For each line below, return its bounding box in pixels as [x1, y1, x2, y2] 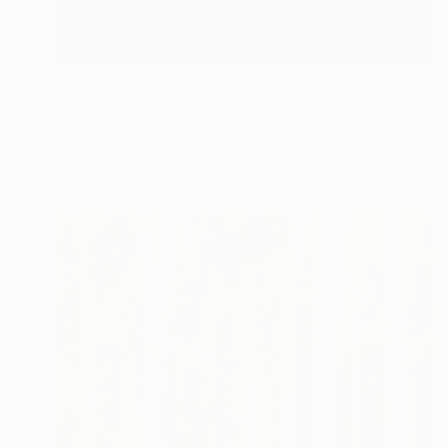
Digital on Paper [56, 138, 162, 156]
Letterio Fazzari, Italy [56, 116, 196, 134]
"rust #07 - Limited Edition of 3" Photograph [56, 92, 405, 113]
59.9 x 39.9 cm [191, 138, 290, 156]
